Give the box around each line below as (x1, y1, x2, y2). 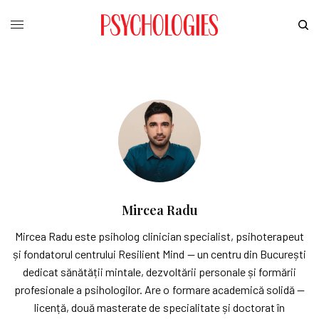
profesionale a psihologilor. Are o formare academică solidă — (14, 282, 305, 296)
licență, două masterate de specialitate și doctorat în (34, 300, 285, 314)
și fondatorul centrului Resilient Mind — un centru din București (13, 246, 306, 261)
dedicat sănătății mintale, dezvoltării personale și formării (22, 264, 297, 278)
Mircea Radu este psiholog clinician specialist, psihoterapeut (15, 229, 304, 243)
